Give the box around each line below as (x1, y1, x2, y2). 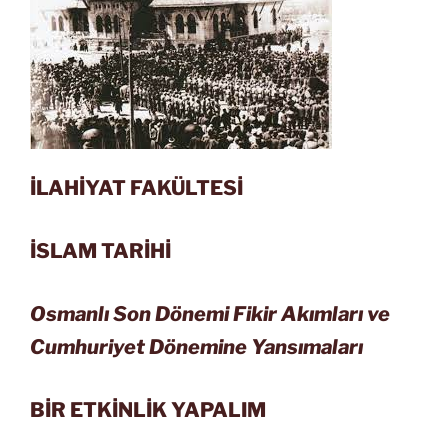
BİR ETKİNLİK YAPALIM (30, 397, 266, 422)
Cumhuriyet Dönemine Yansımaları (30, 334, 363, 359)
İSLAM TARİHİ (30, 238, 171, 263)
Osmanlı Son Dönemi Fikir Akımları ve (30, 301, 390, 326)
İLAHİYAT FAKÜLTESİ (30, 175, 243, 200)
